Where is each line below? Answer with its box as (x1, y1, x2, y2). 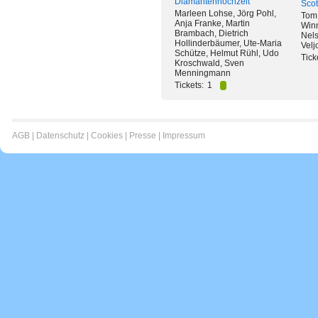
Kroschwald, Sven (175, 58, 244, 68)
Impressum (163, 131, 205, 141)
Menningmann (175, 68, 231, 78)
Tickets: (175, 80, 204, 90)
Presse (129, 131, 156, 141)
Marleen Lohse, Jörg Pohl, (175, 9, 276, 18)
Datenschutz (36, 131, 84, 141)
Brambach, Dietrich (175, 28, 248, 38)
